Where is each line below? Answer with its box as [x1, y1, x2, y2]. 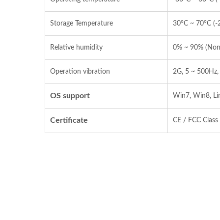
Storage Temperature [50, 20, 113, 27]
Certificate [50, 116, 88, 124]
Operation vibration [50, 68, 110, 75]
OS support [50, 92, 90, 100]
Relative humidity [50, 44, 103, 51]
